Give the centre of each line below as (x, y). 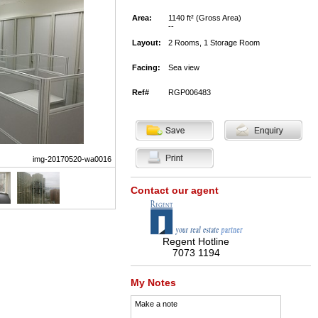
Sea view (183, 67)
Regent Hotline (196, 241)
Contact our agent (174, 190)
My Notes (153, 283)
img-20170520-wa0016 (72, 159)
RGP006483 (189, 92)
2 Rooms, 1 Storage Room (214, 43)
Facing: (146, 67)
